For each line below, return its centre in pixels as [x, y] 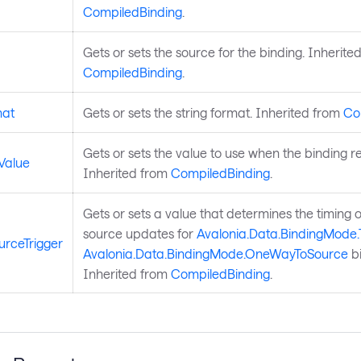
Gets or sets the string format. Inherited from [213, 113]
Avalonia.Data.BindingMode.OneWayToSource [215, 254]
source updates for [139, 234]
